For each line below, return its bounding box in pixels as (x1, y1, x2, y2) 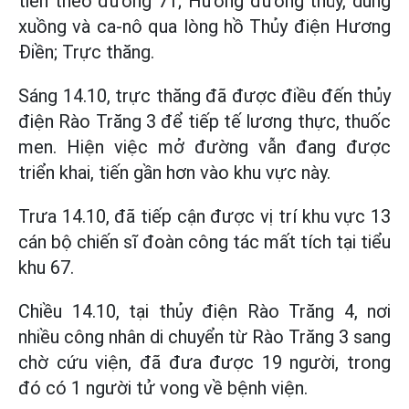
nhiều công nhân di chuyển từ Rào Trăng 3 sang (18, 326, 391, 348)
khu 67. (18, 257, 74, 278)
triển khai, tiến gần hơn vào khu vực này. (18, 162, 330, 184)
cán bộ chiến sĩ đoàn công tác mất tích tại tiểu (18, 231, 391, 253)
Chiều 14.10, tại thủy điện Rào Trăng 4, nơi (18, 300, 391, 322)
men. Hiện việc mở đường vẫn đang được (18, 136, 391, 158)
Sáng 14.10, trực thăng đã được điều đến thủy (18, 85, 391, 107)
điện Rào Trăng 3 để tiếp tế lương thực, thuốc (18, 110, 391, 132)
